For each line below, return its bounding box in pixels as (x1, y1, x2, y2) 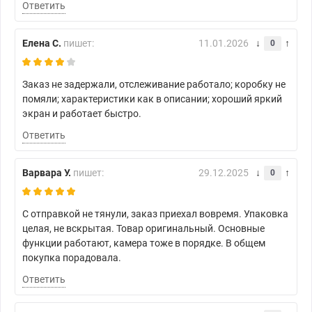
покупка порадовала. (22, 252, 121, 264)
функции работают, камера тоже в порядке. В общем (22, 237, 265, 249)
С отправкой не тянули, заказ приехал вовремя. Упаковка (22, 208, 288, 220)
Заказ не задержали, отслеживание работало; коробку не (22, 79, 286, 91)
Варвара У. (22, 167, 71, 179)
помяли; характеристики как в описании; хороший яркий (22, 93, 282, 105)
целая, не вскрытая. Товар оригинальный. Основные (22, 223, 265, 235)
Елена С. (22, 38, 61, 49)
